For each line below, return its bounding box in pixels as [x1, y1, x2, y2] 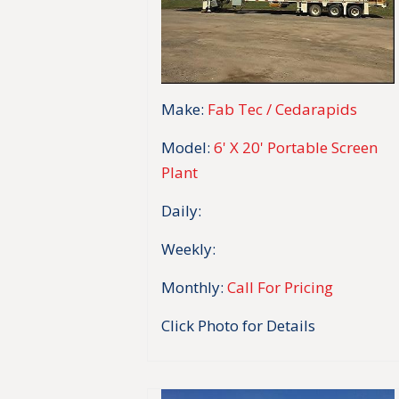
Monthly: [161, 276, 224, 297]
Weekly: [161, 238, 216, 259]
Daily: [161, 199, 202, 221]
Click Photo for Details [161, 314, 316, 336]
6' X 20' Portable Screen [214, 136, 379, 158]
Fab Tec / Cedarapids [208, 98, 358, 119]
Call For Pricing [227, 276, 334, 297]
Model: [161, 136, 211, 158]
